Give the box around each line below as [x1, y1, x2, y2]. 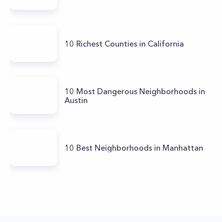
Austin [64, 95, 88, 105]
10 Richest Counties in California [64, 38, 184, 49]
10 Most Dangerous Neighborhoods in [64, 86, 205, 96]
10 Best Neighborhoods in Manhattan [64, 142, 203, 153]
